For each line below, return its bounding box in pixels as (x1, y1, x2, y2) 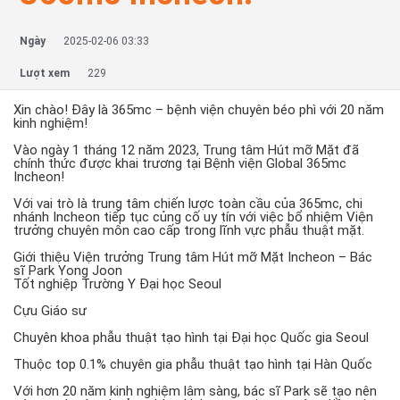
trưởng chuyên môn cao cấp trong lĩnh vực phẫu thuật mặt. (13, 222, 364, 238)
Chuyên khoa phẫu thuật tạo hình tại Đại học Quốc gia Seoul (13, 329, 369, 346)
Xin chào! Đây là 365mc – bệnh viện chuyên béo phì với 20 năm (13, 102, 384, 118)
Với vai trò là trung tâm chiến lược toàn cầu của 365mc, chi (13, 196, 362, 212)
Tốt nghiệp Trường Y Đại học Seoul (13, 276, 221, 292)
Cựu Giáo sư (13, 303, 87, 319)
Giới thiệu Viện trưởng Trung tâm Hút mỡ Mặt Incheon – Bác (13, 249, 372, 265)
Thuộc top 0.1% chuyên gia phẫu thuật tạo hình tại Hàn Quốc (13, 356, 372, 372)
